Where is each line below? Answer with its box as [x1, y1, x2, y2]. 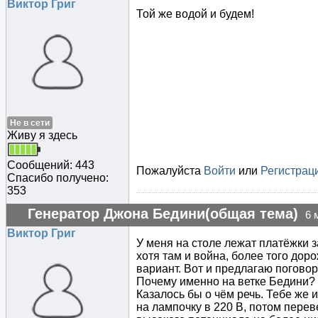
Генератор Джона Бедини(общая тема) [28, 206, 298, 222]
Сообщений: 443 [7, 159, 94, 172]
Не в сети [10, 118, 50, 128]
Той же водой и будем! [136, 8, 254, 21]
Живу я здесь [7, 129, 77, 142]
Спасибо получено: [7, 172, 109, 185]
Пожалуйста [136, 165, 204, 177]
